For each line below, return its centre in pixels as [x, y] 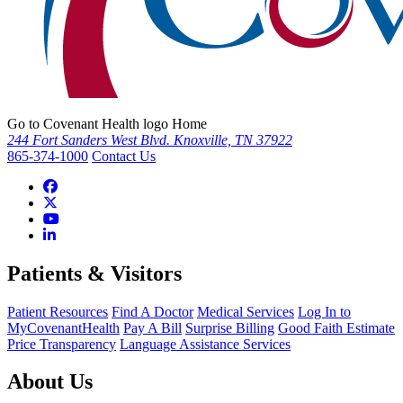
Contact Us [124, 156]
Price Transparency [62, 344]
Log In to [324, 311]
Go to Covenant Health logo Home [107, 123]
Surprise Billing [230, 327]
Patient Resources [58, 311]
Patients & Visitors [94, 273]
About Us [50, 382]
